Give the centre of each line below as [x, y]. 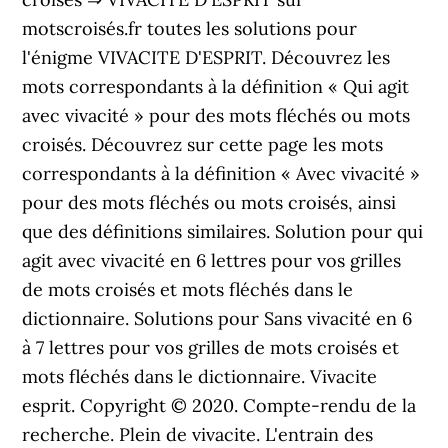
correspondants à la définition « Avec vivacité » [221, 173]
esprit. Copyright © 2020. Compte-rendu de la [219, 405]
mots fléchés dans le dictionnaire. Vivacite [200, 376]
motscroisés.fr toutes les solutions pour [190, 28]
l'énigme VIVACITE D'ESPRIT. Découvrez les [206, 57]
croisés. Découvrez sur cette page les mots [203, 144]
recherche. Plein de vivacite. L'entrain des [198, 434]
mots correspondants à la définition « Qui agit [216, 86]
